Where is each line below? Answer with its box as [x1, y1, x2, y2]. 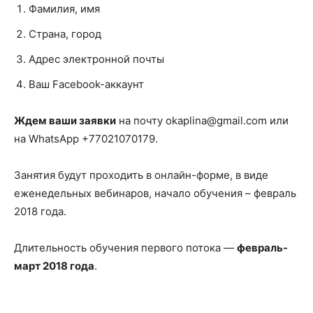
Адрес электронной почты [29, 52, 164, 66]
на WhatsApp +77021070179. [14, 132, 158, 146]
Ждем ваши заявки [14, 114, 116, 128]
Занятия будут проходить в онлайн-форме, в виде [14, 168, 268, 182]
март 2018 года [14, 259, 94, 273]
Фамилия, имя [29, 2, 100, 16]
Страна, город [29, 27, 101, 41]
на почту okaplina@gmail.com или [116, 114, 289, 128]
